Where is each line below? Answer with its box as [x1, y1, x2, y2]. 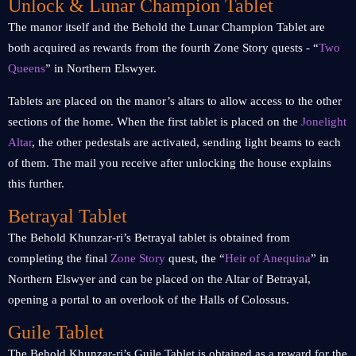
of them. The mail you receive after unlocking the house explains [8, 157, 331, 169]
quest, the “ [165, 252, 225, 265]
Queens [8, 62, 45, 75]
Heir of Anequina [225, 252, 311, 265]
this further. [8, 177, 64, 190]
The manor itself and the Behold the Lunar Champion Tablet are [8, 21, 325, 33]
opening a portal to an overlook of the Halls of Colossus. [8, 293, 292, 306]
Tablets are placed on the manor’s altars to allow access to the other [8, 95, 342, 107]
